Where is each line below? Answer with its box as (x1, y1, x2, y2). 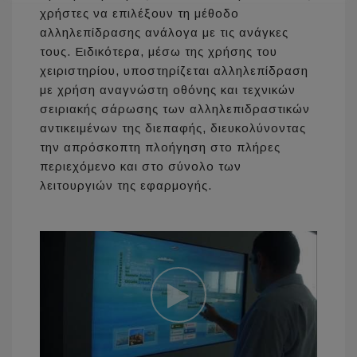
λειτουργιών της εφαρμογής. (40, 178, 212, 193)
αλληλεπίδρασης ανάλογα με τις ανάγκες (40, 25, 288, 40)
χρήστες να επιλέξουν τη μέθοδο (40, 6, 239, 21)
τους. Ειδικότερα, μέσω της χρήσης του (40, 45, 277, 59)
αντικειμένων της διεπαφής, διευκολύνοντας (40, 121, 306, 135)
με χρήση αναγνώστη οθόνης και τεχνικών (40, 83, 296, 97)
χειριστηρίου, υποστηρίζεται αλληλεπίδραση (40, 64, 308, 78)
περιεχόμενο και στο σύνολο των (40, 159, 241, 174)
